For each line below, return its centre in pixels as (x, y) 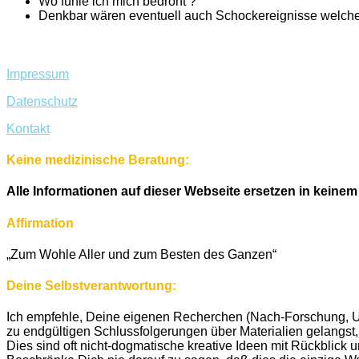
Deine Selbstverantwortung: (91, 286)
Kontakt (28, 128)
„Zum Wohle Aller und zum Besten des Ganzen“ (141, 254)
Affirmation (40, 223)
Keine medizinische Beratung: (98, 160)
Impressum (38, 74)
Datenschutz (42, 101)
